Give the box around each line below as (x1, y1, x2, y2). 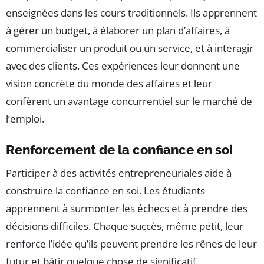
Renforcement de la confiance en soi (6, 142, 233, 158)
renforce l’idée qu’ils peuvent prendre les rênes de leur (6, 237, 257, 251)
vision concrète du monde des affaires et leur (6, 77, 212, 91)
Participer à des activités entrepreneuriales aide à (6, 166, 232, 180)
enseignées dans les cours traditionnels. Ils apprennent (6, 6, 257, 20)
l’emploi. (6, 112, 44, 126)
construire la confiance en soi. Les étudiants (6, 184, 205, 198)
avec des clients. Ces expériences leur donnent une (6, 59, 240, 73)
